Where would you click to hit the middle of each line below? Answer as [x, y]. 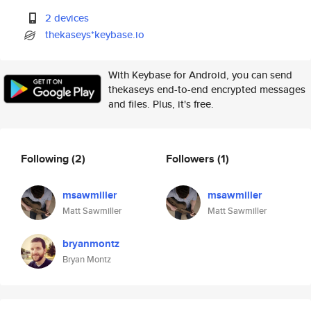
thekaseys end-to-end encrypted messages [207, 89]
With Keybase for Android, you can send [200, 75]
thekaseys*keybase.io [95, 34]
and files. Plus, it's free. [161, 104]
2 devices [67, 18]
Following [46, 158]
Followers [192, 158]
